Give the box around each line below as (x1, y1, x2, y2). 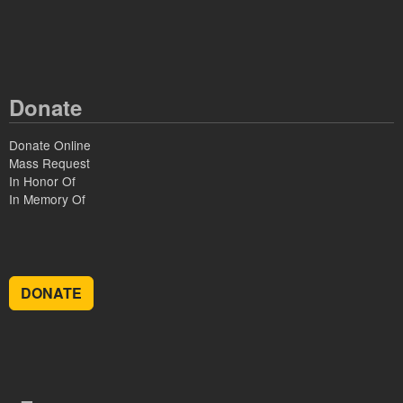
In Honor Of (9, 172, 76, 191)
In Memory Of (9, 190, 85, 209)
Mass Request (9, 154, 90, 173)
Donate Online (9, 136, 91, 155)
